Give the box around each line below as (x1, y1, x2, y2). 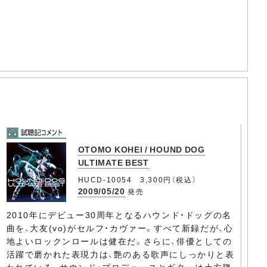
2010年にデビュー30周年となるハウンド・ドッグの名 (6, 208, 232, 221)
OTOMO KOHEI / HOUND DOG (77, 142, 205, 155)
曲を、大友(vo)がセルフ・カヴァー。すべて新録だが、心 (6, 221, 234, 234)
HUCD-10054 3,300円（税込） (77, 173, 197, 185)
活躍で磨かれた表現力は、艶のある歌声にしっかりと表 (6, 247, 235, 260)
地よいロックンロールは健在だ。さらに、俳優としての (6, 234, 232, 247)
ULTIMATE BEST (77, 156, 149, 168)
